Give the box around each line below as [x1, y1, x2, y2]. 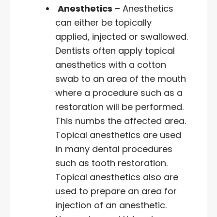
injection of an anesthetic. [55, 199, 167, 212]
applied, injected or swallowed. [55, 31, 188, 43]
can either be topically [55, 16, 152, 29]
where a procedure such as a [55, 87, 183, 99]
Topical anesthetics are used [55, 129, 181, 141]
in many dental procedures [55, 143, 172, 155]
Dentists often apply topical [55, 45, 175, 57]
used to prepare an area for [55, 185, 177, 198]
